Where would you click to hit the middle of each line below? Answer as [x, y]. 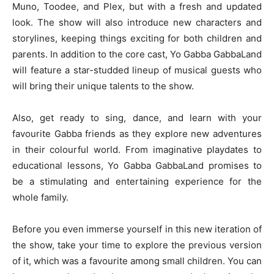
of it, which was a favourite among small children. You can [137, 261]
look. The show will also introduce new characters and [137, 22]
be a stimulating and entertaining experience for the [137, 181]
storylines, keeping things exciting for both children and [137, 38]
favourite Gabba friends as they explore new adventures [137, 134]
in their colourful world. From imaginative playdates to [137, 150]
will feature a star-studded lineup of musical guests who [137, 70]
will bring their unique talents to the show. [103, 86]
